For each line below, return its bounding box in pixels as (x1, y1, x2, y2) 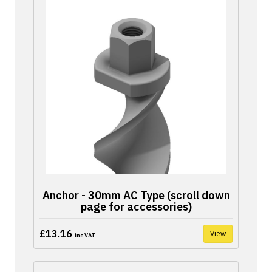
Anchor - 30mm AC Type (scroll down (42, 188, 230, 202)
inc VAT (75, 231, 95, 239)
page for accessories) (80, 200, 192, 214)
